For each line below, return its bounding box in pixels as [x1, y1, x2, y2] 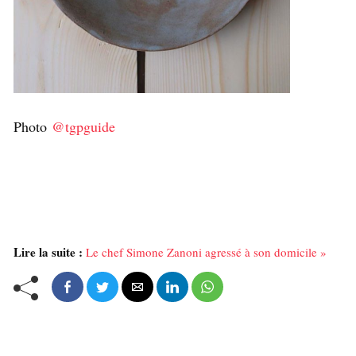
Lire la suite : [14, 243, 83, 261]
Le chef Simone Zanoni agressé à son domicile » [86, 244, 327, 261]
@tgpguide [52, 117, 115, 137]
